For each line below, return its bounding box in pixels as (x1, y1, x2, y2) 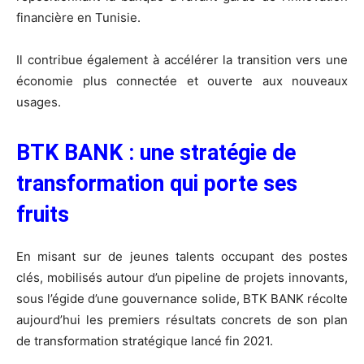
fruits (16, 201, 69, 227)
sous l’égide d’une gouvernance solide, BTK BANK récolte (16, 290, 348, 306)
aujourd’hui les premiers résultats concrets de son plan (16, 311, 348, 327)
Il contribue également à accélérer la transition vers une (16, 51, 348, 67)
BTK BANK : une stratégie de (16, 139, 296, 166)
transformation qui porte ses (16, 170, 297, 197)
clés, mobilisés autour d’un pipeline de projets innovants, (16, 269, 348, 285)
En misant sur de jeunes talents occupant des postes (16, 248, 348, 264)
